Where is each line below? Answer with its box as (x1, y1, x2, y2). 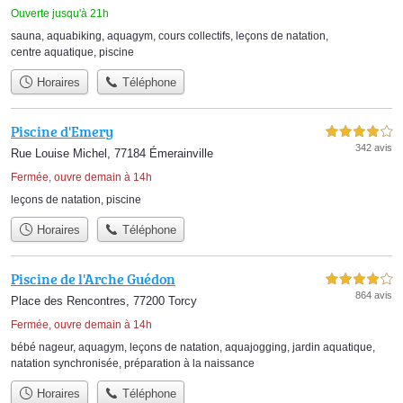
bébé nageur (11, 341, 73, 354)
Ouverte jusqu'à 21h (11, 6, 109, 20)
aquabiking (47, 29, 102, 42)
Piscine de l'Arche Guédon (11, 269, 175, 290)
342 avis (355, 141, 392, 153)
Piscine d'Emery (11, 121, 113, 141)
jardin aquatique (292, 341, 372, 354)
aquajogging (225, 341, 287, 354)
